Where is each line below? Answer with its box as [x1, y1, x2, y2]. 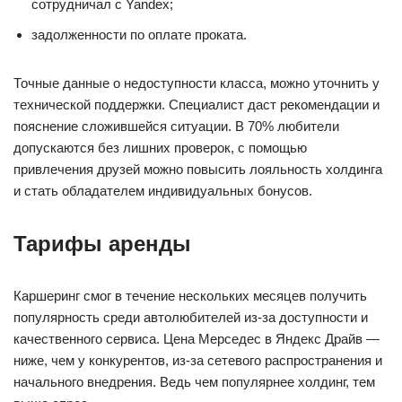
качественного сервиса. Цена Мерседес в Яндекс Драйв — [13, 331, 380, 346]
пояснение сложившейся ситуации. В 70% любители [13, 118, 339, 134]
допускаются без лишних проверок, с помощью [13, 140, 307, 155]
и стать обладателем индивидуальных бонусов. [13, 183, 312, 198]
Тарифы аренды [13, 232, 191, 256]
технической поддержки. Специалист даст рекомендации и [13, 97, 380, 112]
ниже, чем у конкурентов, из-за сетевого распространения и [13, 353, 382, 368]
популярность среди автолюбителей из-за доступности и [13, 310, 368, 325]
